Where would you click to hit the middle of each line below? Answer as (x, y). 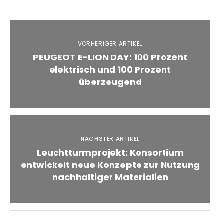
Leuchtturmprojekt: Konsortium (110, 152)
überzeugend (110, 82)
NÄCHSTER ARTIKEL (110, 138)
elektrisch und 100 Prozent (110, 69)
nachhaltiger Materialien (110, 177)
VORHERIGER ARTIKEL (110, 43)
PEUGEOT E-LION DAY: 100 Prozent (110, 57)
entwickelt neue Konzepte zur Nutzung (110, 165)
